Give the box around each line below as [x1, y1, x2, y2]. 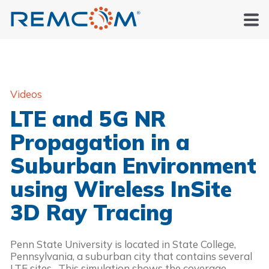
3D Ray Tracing [10, 198, 173, 226]
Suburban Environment [10, 151, 256, 179]
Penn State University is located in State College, [10, 237, 236, 250]
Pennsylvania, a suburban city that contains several [10, 249, 252, 262]
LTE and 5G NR [10, 104, 166, 132]
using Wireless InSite [10, 175, 232, 202]
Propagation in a [10, 128, 190, 156]
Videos [10, 87, 42, 100]
